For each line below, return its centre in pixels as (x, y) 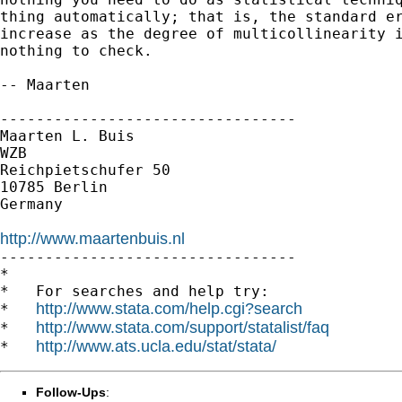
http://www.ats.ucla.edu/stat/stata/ (156, 346)
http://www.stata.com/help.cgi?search (169, 308)
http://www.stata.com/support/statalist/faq (183, 327)
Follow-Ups (71, 392)
